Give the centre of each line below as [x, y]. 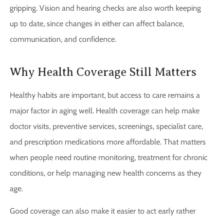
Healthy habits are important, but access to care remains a [105, 95]
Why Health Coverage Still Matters [103, 72]
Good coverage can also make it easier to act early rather [103, 211]
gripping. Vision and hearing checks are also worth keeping [105, 8]
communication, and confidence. [63, 39]
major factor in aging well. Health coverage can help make [105, 110]
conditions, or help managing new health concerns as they [106, 173]
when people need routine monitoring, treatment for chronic [109, 157]
